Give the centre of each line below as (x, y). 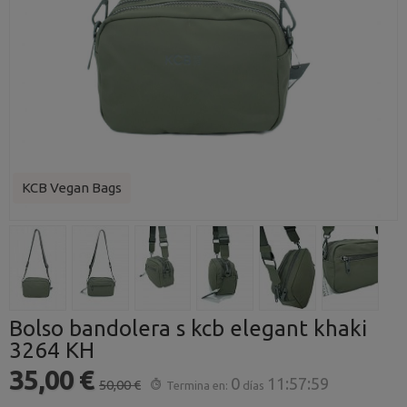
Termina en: (198, 385)
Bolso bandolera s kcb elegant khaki (188, 328)
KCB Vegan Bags (72, 188)
